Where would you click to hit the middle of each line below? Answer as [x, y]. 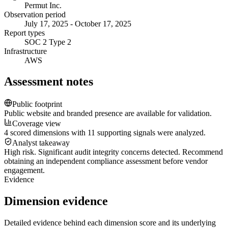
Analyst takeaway [41, 143]
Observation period [35, 14]
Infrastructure [25, 51]
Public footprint [37, 104]
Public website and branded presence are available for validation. [108, 113]
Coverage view [37, 124]
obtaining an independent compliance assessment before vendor [106, 161]
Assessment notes [49, 82]
